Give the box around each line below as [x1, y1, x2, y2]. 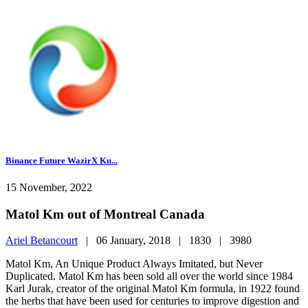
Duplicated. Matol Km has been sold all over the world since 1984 [5, 270, 293, 283]
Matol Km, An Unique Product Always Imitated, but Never [5, 258, 263, 270]
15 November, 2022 [5, 181, 92, 193]
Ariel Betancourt [5, 234, 78, 247]
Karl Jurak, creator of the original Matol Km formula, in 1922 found [5, 283, 300, 295]
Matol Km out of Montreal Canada [5, 206, 205, 221]
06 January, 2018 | [96, 234, 189, 247]
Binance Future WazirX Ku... [5, 155, 118, 166]
